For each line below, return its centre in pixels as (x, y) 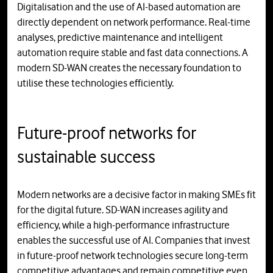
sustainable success (86, 157)
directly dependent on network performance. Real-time (134, 22)
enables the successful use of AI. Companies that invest (134, 240)
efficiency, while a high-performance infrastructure (123, 225)
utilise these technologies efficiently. (95, 83)
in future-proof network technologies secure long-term (133, 256)
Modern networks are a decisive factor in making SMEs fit (136, 195)
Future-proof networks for (107, 133)
